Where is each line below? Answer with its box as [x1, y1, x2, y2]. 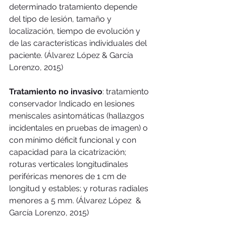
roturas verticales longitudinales [9, 159, 130, 169]
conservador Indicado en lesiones [9, 98, 137, 108]
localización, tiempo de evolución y [9, 26, 142, 36]
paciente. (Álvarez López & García [9, 50, 137, 60]
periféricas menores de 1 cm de [9, 171, 128, 181]
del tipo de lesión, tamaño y [9, 14, 114, 24]
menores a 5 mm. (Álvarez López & [9, 195, 143, 205]
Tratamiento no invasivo [9, 86, 102, 96]
